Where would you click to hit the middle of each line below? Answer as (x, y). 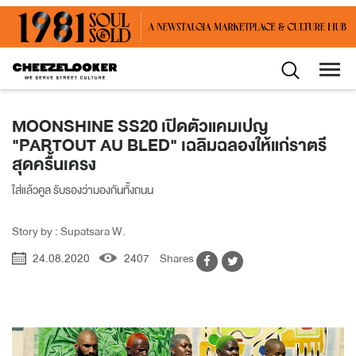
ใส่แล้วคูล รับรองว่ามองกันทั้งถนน (83, 190)
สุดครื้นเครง (54, 165)
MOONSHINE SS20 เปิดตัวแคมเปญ (140, 127)
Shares (178, 259)
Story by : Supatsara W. (69, 232)
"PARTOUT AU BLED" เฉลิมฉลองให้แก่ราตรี (169, 146)
